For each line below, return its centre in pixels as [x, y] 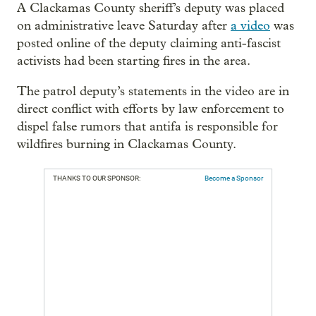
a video [250, 26]
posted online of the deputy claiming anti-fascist [149, 43]
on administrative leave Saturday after [124, 26]
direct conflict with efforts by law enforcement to [151, 109]
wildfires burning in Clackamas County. [127, 144]
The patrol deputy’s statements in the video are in [153, 91]
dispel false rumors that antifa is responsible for [147, 127]
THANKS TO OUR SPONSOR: [97, 178]
